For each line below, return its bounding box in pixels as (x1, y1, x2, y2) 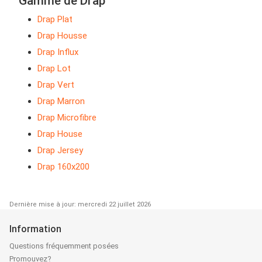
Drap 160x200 (37, 161, 89, 173)
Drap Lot (37, 63, 71, 74)
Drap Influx (37, 47, 78, 58)
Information (9, 223, 61, 235)
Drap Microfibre (37, 112, 96, 123)
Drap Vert (37, 80, 74, 91)
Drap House (37, 129, 82, 140)
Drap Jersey (37, 145, 83, 156)
